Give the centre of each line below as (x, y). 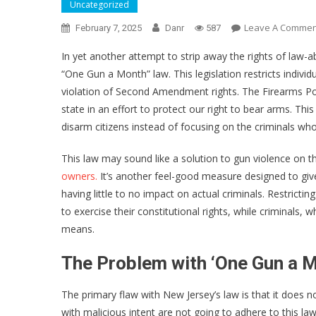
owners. (79, 176)
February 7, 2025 (109, 28)
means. (78, 229)
